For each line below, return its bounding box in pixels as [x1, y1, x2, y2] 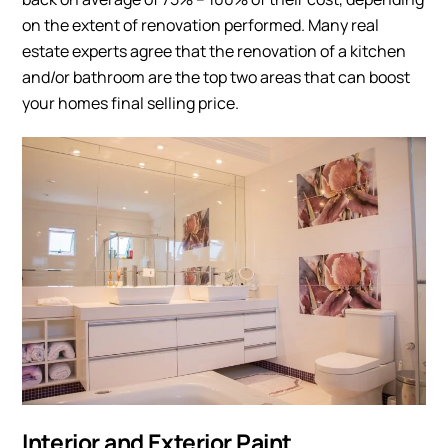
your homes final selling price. [22, 91, 240, 114]
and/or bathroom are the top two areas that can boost [22, 65, 411, 88]
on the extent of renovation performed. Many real [22, 13, 380, 36]
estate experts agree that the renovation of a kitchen [22, 39, 407, 62]
